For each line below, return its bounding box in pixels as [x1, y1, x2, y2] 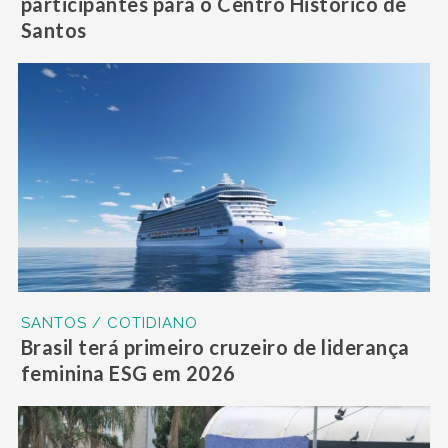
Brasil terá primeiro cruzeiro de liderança [20, 335, 410, 360]
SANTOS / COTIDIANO [20, 314, 198, 333]
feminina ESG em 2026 [20, 361, 236, 386]
